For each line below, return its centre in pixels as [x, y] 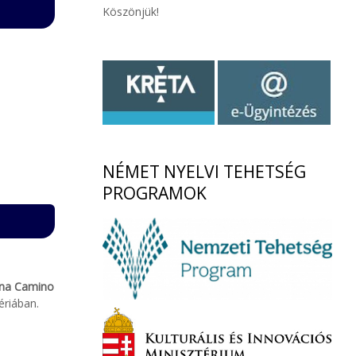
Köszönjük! [130, 11]
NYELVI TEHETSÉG [234, 172]
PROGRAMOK [154, 193]
